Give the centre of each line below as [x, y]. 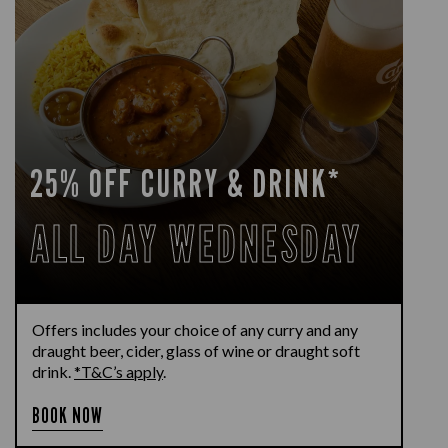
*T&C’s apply [118, 371]
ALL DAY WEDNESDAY [196, 244]
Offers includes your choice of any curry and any [195, 329]
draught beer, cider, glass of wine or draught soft [196, 350]
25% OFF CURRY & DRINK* [186, 183]
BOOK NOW [68, 415]
